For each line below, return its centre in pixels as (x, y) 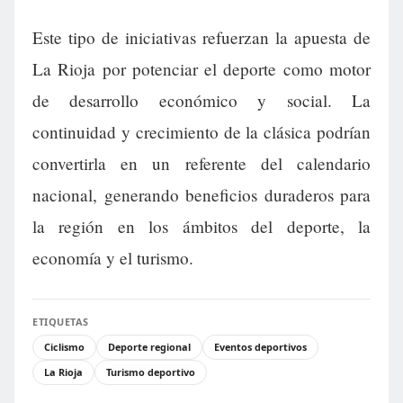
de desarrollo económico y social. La (201, 101)
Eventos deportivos (260, 347)
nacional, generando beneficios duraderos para (201, 195)
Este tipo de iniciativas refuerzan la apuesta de (201, 38)
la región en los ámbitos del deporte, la (201, 227)
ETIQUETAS (61, 322)
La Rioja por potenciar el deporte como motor (201, 69)
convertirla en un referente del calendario (201, 164)
